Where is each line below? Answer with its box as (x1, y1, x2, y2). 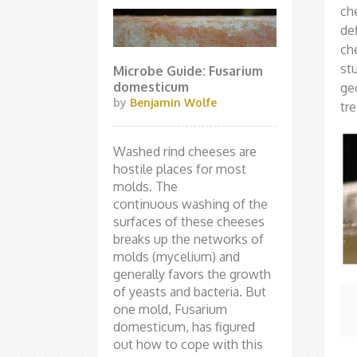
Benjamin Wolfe (130, 96, 217, 110)
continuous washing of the (113, 196, 268, 213)
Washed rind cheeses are (113, 143, 257, 160)
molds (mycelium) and (113, 249, 240, 265)
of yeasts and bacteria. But (113, 284, 266, 300)
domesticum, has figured (113, 319, 255, 335)
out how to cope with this (113, 336, 263, 353)
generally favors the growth (113, 266, 271, 283)
